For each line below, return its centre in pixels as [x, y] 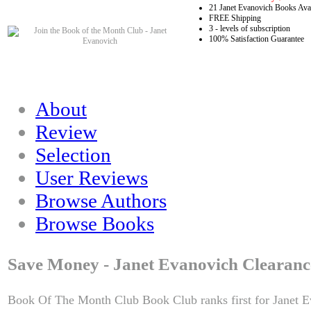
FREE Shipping [235, 18]
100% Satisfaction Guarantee [257, 39]
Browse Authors [101, 201]
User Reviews [92, 178]
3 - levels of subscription [250, 29]
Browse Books [95, 224]
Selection [73, 155]
